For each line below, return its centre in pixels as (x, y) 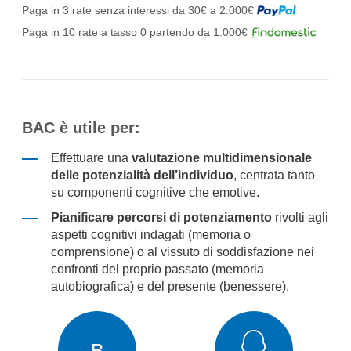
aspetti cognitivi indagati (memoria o (150, 235)
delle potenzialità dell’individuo (142, 175)
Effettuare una (91, 158)
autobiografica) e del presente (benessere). (170, 286)
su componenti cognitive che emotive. (156, 192)
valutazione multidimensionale (221, 158)
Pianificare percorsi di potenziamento (161, 217)
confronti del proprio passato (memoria (157, 269)
